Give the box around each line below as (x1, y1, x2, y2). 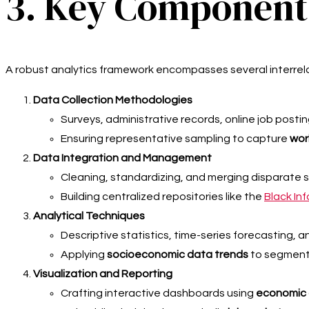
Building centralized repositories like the (61, 191, 264, 203)
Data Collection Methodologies (33, 94, 192, 106)
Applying (61, 249, 107, 261)
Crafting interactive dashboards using (61, 288, 256, 299)
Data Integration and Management (33, 152, 212, 164)
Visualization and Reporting (33, 268, 172, 280)
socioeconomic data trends (107, 249, 248, 261)
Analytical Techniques (33, 210, 145, 222)
